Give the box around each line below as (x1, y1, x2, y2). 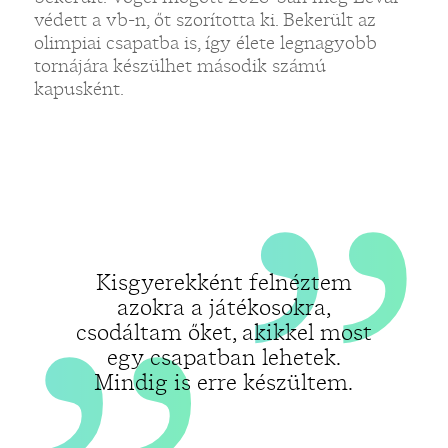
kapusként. (33, 76, 124, 101)
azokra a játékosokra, (116, 291, 331, 323)
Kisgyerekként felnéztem (95, 266, 352, 298)
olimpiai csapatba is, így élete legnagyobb (33, 30, 377, 55)
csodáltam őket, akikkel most (75, 316, 372, 348)
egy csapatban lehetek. (106, 341, 341, 373)
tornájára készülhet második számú (33, 53, 326, 78)
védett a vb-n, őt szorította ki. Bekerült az (33, 7, 376, 32)
